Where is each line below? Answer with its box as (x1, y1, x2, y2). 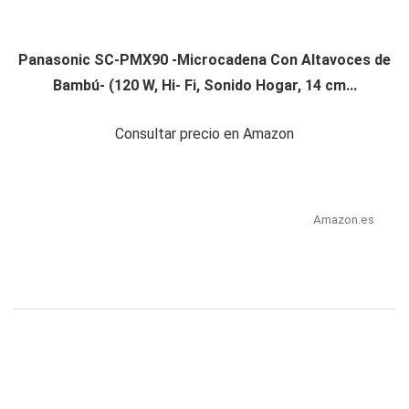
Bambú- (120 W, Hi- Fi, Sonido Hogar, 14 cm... (52, 77, 357, 95)
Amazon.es (312, 212, 374, 227)
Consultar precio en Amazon (115, 125, 294, 143)
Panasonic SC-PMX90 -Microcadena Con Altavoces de (18, 51, 391, 69)
